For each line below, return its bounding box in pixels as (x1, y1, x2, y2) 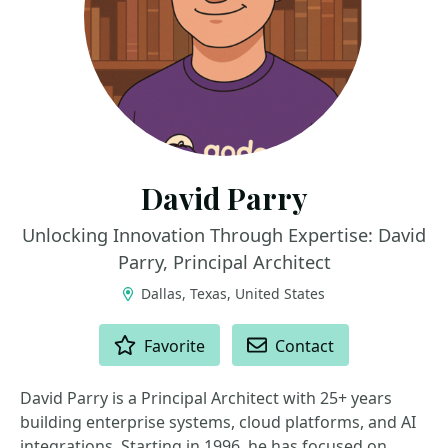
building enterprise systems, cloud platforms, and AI (20, 411, 416, 433)
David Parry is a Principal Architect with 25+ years (20, 387, 392, 409)
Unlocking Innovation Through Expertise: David (22, 223, 426, 247)
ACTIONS (20, 323, 86, 342)
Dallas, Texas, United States (137, 284, 326, 303)
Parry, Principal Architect (117, 250, 331, 274)
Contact (275, 335, 335, 357)
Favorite (144, 335, 206, 357)
